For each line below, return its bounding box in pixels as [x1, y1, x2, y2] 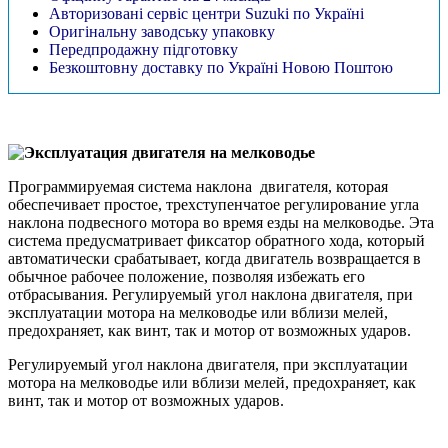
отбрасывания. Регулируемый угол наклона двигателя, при [8, 285, 413, 303]
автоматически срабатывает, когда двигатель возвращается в [8, 249, 421, 267]
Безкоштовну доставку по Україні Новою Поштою [49, 58, 393, 76]
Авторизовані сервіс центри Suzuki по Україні [49, 4, 364, 22]
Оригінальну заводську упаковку [49, 22, 275, 40]
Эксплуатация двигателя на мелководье [24, 143, 315, 161]
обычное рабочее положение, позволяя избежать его [8, 267, 365, 285]
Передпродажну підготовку [49, 40, 238, 58]
